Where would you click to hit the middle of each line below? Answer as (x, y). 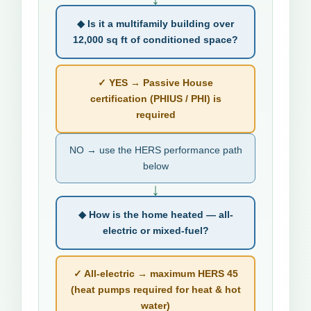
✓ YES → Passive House (155, 82)
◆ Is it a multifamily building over (155, 23)
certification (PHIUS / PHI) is (155, 98)
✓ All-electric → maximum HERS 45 (155, 273)
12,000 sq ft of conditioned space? (155, 39)
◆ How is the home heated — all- (155, 214)
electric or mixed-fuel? (155, 230)
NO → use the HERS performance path (155, 150)
